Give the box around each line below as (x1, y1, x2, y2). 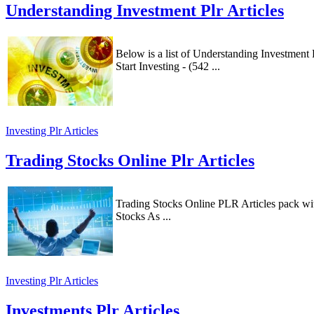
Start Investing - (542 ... (116, 60, 220, 73)
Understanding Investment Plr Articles (6, 1, 284, 20)
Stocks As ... (116, 210, 171, 222)
